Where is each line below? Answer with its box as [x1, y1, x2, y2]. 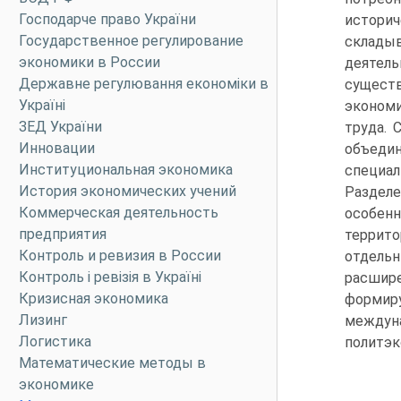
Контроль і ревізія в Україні [19, 269, 201, 286]
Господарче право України [19, 11, 196, 28]
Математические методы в [19, 354, 206, 371]
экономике [19, 376, 94, 393]
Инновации [19, 140, 95, 157]
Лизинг [19, 311, 67, 328]
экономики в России [19, 54, 160, 71]
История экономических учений [19, 183, 236, 200]
